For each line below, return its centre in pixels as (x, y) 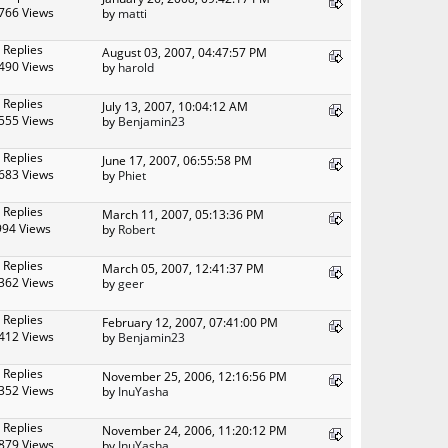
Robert (136, 228)
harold (136, 66)
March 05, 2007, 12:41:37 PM (183, 267)
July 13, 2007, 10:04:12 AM (175, 105)
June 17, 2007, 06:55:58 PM (177, 159)
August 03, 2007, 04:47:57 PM (184, 51)
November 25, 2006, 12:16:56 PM (194, 375)
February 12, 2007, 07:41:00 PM (190, 321)
